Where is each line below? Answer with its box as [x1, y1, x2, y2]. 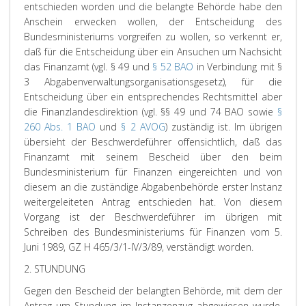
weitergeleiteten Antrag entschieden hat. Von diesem [24, 195, 282, 208]
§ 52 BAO [152, 60, 193, 73]
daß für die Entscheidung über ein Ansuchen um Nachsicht [24, 45, 282, 58]
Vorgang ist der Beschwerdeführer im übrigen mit [24, 210, 282, 223]
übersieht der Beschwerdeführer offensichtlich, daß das [24, 135, 282, 148]
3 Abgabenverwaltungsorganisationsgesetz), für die [24, 75, 282, 88]
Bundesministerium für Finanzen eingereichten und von [24, 165, 282, 178]
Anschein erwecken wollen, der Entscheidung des [24, 15, 282, 28]
